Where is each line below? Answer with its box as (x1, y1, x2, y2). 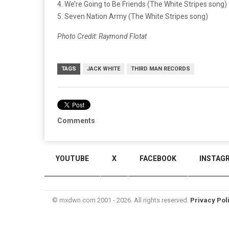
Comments (57, 117, 95, 125)
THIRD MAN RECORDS (131, 65, 190, 73)
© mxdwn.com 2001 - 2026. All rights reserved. (52, 196, 190, 204)
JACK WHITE (87, 65, 120, 73)
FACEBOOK (140, 154, 176, 163)
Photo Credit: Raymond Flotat (57, 32, 147, 41)
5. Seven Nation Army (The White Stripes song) (57, 12, 208, 21)
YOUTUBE (56, 154, 89, 163)
